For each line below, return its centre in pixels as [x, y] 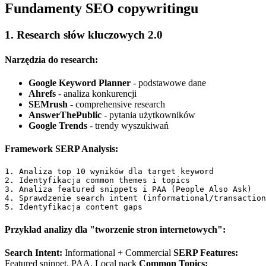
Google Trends [58, 125]
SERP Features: [206, 252]
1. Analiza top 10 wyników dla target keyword [109, 172]
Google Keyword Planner [80, 83]
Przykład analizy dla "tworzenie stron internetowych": [115, 229]
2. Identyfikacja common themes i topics [97, 180]
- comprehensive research [116, 104]
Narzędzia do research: [51, 59]
